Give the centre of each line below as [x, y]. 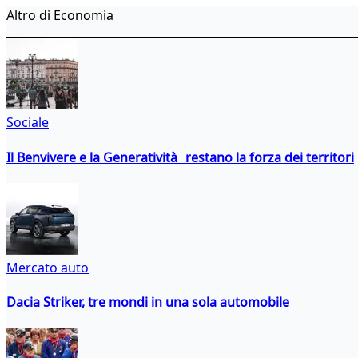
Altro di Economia [60, 16]
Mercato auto [48, 267]
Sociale [28, 123]
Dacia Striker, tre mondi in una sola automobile [148, 302]
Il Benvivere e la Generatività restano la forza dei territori [180, 157]
